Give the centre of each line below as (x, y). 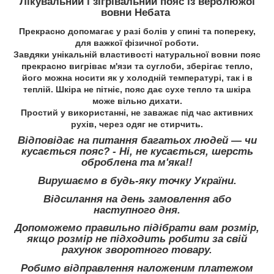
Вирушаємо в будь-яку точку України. (137, 180)
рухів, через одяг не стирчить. (137, 124)
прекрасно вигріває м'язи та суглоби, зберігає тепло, (137, 66)
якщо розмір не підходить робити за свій (137, 239)
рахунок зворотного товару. (137, 250)
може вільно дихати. (137, 101)
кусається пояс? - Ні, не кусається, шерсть (137, 152)
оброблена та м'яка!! (137, 163)
